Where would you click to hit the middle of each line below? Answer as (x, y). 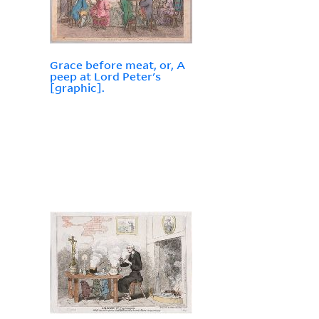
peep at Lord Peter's (105, 77)
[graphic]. (77, 88)
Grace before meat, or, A (117, 65)
